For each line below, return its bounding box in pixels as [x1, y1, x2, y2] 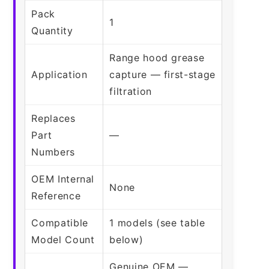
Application [31, 68, 88, 80]
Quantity [31, 24, 73, 37]
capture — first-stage [109, 68, 216, 80]
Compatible [31, 216, 88, 229]
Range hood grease [109, 51, 205, 64]
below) [109, 233, 144, 246]
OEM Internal [31, 172, 95, 185]
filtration [109, 85, 152, 97]
